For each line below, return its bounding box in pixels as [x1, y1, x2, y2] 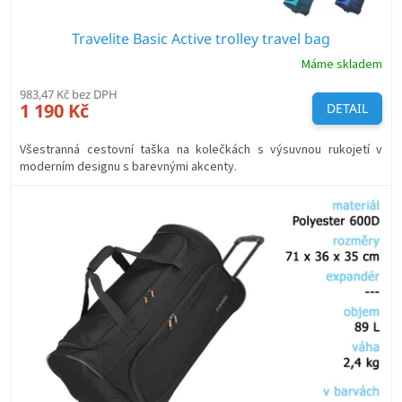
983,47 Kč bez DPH [20, 86, 118, 103]
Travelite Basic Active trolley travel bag [72, 29, 330, 49]
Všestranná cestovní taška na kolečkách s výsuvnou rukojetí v [20, 141, 382, 160]
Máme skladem [301, 55, 382, 74]
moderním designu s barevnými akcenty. [20, 158, 242, 177]
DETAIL [327, 100, 368, 118]
